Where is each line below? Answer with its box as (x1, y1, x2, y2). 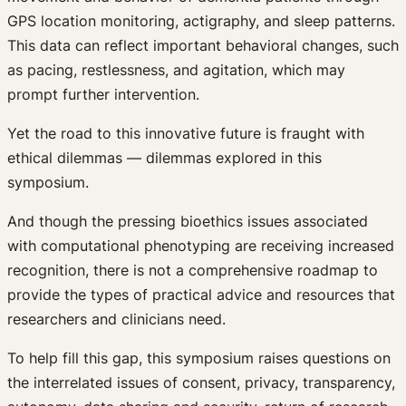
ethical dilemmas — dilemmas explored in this (7, 148, 322, 167)
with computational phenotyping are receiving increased (7, 236, 394, 255)
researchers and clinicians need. (7, 309, 226, 328)
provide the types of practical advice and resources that (7, 285, 395, 304)
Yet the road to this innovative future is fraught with (7, 123, 364, 142)
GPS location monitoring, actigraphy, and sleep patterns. (7, 11, 395, 30)
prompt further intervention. (7, 84, 199, 103)
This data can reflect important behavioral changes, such (7, 35, 399, 54)
